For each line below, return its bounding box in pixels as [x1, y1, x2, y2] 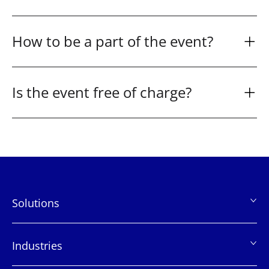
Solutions [12, 195, 59, 210]
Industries [12, 238, 62, 253]
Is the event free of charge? [12, 82, 192, 102]
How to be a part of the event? [12, 31, 213, 51]
